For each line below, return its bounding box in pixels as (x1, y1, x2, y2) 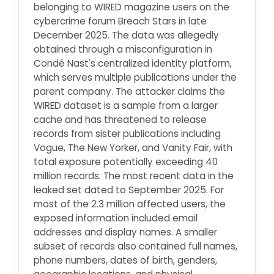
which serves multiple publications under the (34, 70, 237, 84)
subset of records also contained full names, (34, 239, 237, 253)
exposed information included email (34, 211, 198, 224)
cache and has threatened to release (34, 113, 207, 126)
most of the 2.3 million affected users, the (34, 197, 226, 210)
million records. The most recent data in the (34, 169, 234, 182)
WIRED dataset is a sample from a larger (34, 98, 218, 112)
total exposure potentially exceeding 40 (34, 155, 218, 168)
